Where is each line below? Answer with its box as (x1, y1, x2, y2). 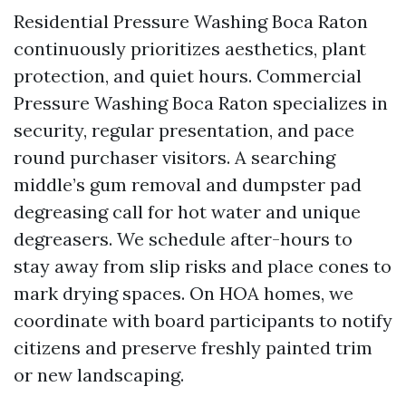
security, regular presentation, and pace (14, 119, 354, 141)
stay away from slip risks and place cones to (14, 255, 391, 277)
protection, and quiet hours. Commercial (14, 64, 362, 87)
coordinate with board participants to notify (14, 309, 392, 332)
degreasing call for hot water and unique (14, 200, 361, 223)
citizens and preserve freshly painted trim (14, 336, 372, 359)
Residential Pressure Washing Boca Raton (14, 10, 368, 33)
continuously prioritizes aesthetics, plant (14, 37, 366, 60)
